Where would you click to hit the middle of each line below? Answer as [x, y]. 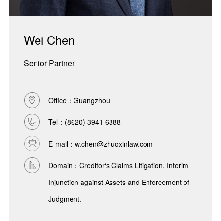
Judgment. [65, 199]
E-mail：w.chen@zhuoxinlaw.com [100, 144]
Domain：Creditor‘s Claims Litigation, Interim [118, 166]
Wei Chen [49, 40]
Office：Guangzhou [79, 100]
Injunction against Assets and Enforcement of [119, 182]
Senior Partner [49, 63]
